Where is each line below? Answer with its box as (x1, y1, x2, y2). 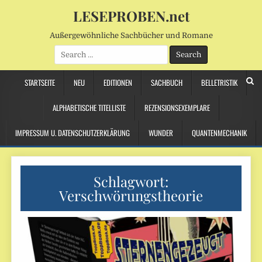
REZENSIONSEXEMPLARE (144, 102, 210, 113)
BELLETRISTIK (201, 77, 237, 88)
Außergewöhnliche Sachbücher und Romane (49, 31, 213, 40)
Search (54, 46, 79, 54)
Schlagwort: (94, 172, 168, 191)
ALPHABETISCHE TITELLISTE (52, 102, 126, 113)
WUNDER (149, 127, 173, 139)
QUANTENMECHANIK (192, 127, 247, 139)
